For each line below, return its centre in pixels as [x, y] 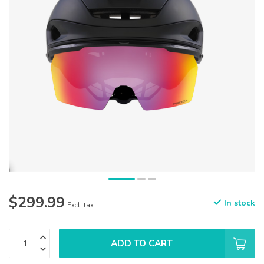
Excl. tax [80, 206]
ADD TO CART [142, 243]
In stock [238, 203]
